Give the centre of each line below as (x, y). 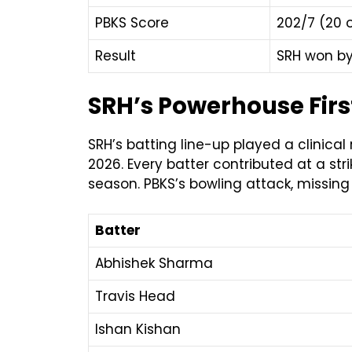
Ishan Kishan (138, 330)
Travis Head (135, 297)
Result (115, 55)
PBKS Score (132, 22)
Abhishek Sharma (154, 264)
